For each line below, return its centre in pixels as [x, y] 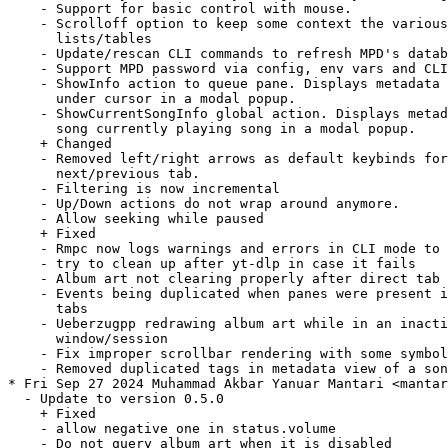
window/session [88, 339]
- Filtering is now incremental [144, 189]
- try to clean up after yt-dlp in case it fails [212, 264]
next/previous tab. [104, 174]
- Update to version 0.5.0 [116, 399]
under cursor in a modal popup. [152, 99]
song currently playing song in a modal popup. [212, 129]
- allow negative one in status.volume [172, 429]
